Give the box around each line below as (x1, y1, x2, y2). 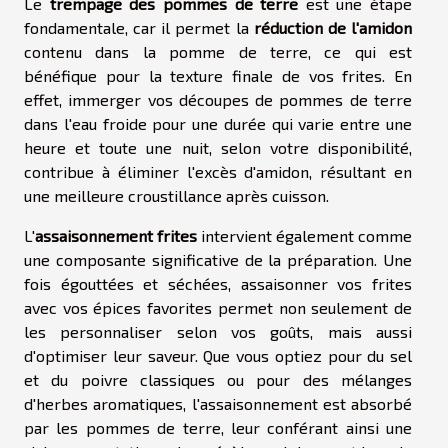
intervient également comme (197, 226, 412, 246)
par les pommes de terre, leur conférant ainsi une (24, 418, 412, 438)
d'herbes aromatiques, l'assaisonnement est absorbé (24, 394, 412, 414)
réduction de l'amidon (253, 18, 413, 38)
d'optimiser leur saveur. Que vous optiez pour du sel (24, 346, 412, 366)
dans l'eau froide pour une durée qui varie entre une (24, 114, 412, 134)
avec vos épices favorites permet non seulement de (24, 298, 412, 318)
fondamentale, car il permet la (24, 18, 254, 38)
